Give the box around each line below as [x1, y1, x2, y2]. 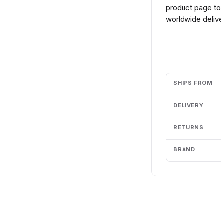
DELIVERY [173, 102, 204, 109]
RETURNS [173, 124, 204, 131]
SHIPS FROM [173, 79, 213, 86]
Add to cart [177, 44, 216, 53]
